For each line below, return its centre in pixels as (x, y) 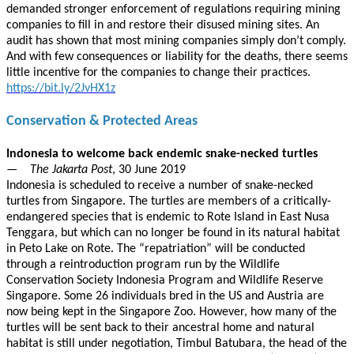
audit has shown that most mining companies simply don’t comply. (176, 41)
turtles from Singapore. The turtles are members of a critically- (169, 201)
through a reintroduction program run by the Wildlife (143, 265)
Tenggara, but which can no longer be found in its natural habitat (173, 233)
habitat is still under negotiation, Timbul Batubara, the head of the (177, 344)
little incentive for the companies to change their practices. (158, 73)
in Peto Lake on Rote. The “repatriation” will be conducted (156, 249)
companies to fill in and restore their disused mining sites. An (163, 25)
